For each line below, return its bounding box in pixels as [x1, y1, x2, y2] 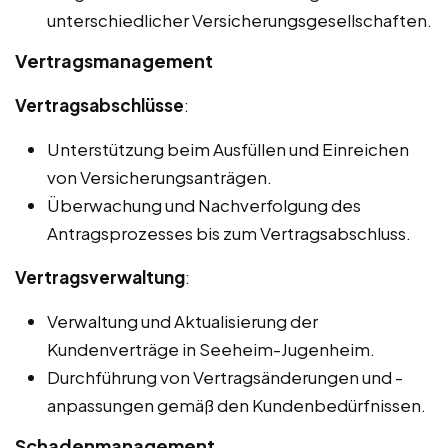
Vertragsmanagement [15, 48, 213, 72]
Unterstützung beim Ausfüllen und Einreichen [47, 137, 409, 160]
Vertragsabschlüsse [15, 93, 184, 116]
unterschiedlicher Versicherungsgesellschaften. [47, 8, 432, 31]
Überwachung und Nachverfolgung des [47, 193, 361, 216]
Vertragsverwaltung [15, 265, 185, 288]
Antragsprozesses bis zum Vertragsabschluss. [47, 221, 411, 244]
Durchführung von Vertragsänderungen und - [47, 365, 403, 388]
